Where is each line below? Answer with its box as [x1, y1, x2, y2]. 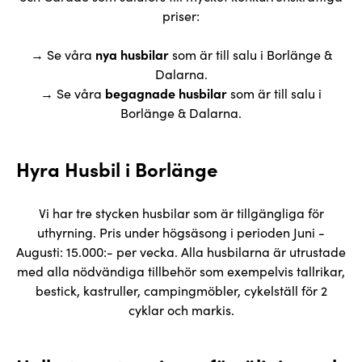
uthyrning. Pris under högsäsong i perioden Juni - [37, 223, 325, 241]
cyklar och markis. [128, 301, 234, 318]
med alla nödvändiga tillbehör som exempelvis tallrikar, [17, 262, 345, 280]
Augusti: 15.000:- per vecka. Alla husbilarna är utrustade [16, 242, 346, 260]
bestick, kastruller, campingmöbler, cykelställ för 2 [35, 281, 327, 299]
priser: [162, 6, 200, 24]
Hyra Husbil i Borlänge [16, 155, 218, 182]
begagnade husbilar [105, 84, 227, 102]
